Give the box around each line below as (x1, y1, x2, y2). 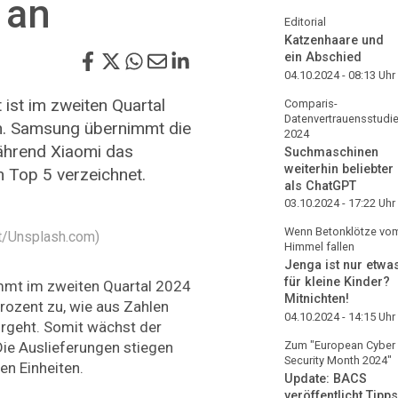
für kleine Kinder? (284, 275, 390, 291)
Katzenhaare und (284, 32, 384, 48)
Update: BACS (284, 371, 367, 387)
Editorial (284, 14, 326, 28)
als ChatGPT (284, 178, 356, 194)
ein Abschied (284, 49, 362, 65)
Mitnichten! (284, 291, 349, 307)
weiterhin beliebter (284, 161, 394, 177)
